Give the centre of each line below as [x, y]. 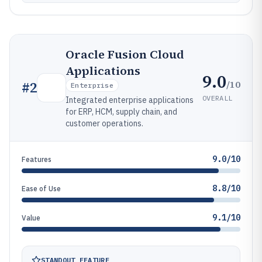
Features [37, 159]
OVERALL [218, 98]
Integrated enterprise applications [130, 100]
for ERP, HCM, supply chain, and [121, 112]
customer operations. [104, 123]
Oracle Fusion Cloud [125, 54]
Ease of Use [41, 189]
